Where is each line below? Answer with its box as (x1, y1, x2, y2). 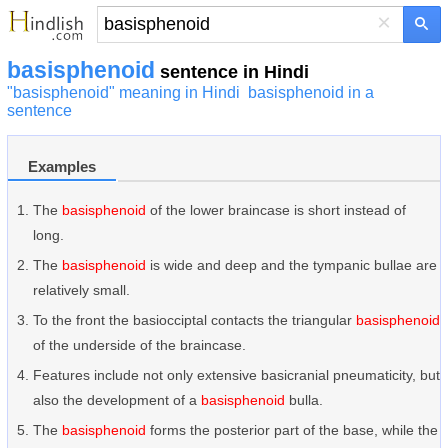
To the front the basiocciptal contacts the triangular (33, 312, 356, 328)
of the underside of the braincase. (33, 337, 246, 353)
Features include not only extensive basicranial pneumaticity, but (33, 367, 440, 383)
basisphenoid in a (248, 84, 374, 101)
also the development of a (33, 392, 201, 408)
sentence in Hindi (155, 62, 309, 82)
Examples (28, 159, 96, 175)
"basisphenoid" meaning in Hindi (7, 84, 240, 101)
